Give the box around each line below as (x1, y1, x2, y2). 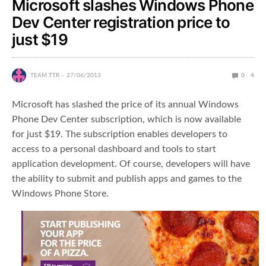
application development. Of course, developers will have (12, 159, 250, 169)
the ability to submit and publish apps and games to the (12, 174, 242, 184)
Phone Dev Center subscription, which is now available (12, 115, 241, 125)
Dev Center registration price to (12, 13, 230, 32)
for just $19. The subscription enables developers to (12, 129, 227, 140)
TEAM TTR (30, 72, 59, 79)
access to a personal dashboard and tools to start (12, 144, 216, 154)
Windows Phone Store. (12, 189, 109, 199)
